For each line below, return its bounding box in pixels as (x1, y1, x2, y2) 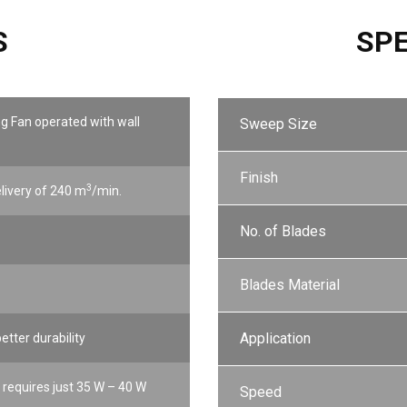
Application (240, 330, 311, 347)
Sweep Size (240, 115, 317, 133)
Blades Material (240, 276, 340, 293)
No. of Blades (240, 223, 326, 240)
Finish (240, 169, 278, 186)
